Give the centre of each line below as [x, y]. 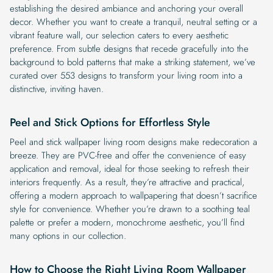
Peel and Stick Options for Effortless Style [110, 122]
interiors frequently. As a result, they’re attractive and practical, [127, 182]
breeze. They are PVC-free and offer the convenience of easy [128, 155]
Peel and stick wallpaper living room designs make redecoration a [133, 142]
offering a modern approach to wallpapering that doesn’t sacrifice [133, 195]
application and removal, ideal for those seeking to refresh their [129, 168]
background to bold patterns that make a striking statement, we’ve [133, 62]
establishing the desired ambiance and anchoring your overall [126, 8]
